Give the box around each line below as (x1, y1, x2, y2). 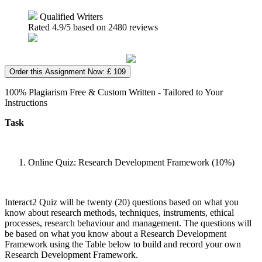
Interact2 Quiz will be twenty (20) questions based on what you (5, 196, 239, 207)
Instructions (5, 97, 47, 108)
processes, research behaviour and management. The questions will (5, 218, 251, 228)
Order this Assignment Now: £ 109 (9, 67, 126, 76)
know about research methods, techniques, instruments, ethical (5, 207, 234, 218)
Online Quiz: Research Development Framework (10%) (28, 157, 235, 167)
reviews (127, 22, 158, 32)
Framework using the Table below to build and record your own (5, 239, 241, 249)
